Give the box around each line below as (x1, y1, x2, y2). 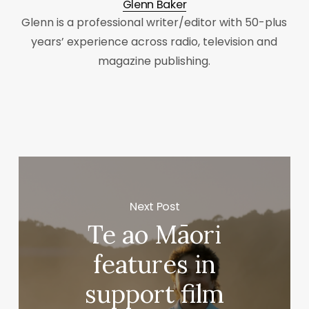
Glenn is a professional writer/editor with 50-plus (21, 14, 288, 31)
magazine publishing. (98, 53, 211, 70)
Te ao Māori (88, 218, 222, 250)
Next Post (130, 198, 180, 215)
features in (93, 248, 217, 280)
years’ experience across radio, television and (31, 34, 278, 50)
